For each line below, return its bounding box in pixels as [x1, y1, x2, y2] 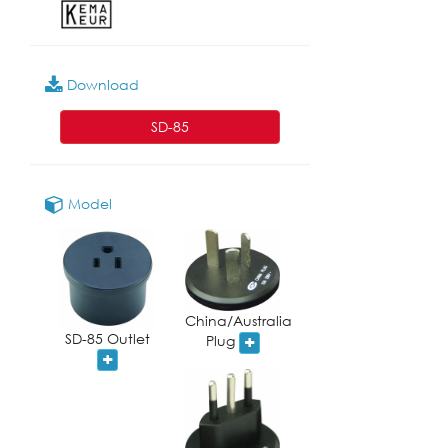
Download [63, 74, 139, 94]
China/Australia [185, 311, 292, 330]
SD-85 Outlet [65, 328, 150, 348]
